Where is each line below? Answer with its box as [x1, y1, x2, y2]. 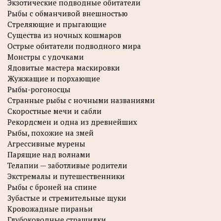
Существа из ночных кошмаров [7, 30, 121, 40]
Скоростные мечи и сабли [7, 106, 102, 116]
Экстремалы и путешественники [7, 171, 125, 181]
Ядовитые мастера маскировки [7, 62, 120, 73]
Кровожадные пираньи [7, 203, 93, 214]
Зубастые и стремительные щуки [7, 192, 126, 203]
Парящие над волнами [7, 149, 90, 159]
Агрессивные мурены [7, 138, 85, 148]
